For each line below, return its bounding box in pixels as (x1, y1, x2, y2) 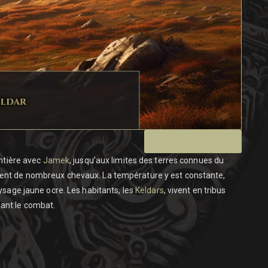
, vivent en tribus (163, 185, 226, 195)
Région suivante (158, 135, 228, 147)
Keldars (135, 185, 164, 195)
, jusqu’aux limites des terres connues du (69, 155, 224, 165)
